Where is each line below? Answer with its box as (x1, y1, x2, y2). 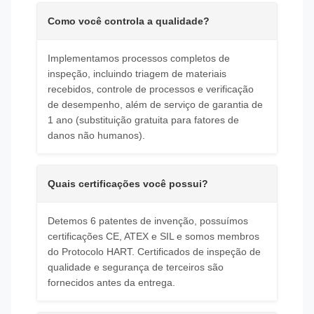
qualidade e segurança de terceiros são (48, 261, 224, 273)
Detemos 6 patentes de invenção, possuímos (48, 215, 248, 226)
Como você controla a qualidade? (48, 15, 210, 27)
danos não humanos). (48, 130, 145, 141)
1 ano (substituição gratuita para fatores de (48, 114, 239, 125)
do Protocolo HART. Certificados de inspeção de (48, 246, 261, 257)
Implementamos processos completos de (48, 53, 230, 64)
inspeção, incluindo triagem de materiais (48, 68, 226, 79)
